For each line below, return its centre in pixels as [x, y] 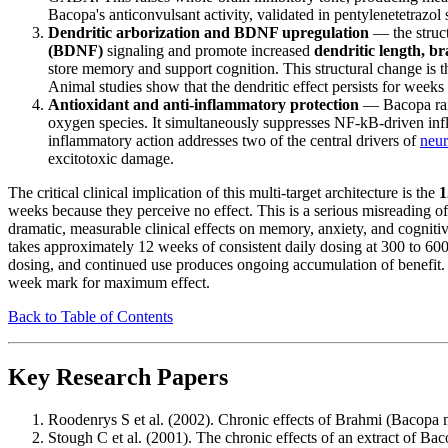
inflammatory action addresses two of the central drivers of [234, 140]
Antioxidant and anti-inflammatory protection [203, 104]
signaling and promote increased [208, 50]
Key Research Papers [118, 376]
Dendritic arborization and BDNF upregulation [208, 32]
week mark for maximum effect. [109, 282]
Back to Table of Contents [90, 316]
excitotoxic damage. [111, 158]
